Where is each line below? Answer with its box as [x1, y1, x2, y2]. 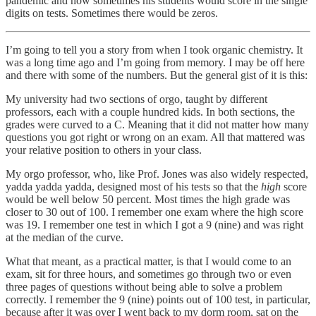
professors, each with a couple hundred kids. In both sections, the [6, 105, 295, 118]
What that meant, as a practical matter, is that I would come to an [6, 255, 291, 267]
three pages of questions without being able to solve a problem [6, 280, 282, 293]
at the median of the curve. [6, 231, 123, 243]
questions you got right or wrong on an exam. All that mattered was [6, 130, 305, 143]
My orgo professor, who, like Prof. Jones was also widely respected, [6, 167, 308, 180]
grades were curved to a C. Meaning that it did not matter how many [6, 118, 309, 130]
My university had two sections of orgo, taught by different [6, 92, 267, 105]
